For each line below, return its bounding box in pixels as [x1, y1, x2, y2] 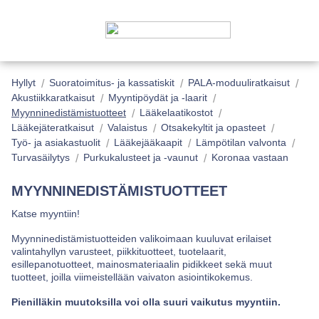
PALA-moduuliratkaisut [188, 77, 290, 88]
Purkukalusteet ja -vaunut [83, 152, 198, 163]
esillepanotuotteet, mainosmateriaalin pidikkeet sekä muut [11, 258, 272, 270]
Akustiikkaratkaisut [11, 92, 95, 103]
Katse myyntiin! [11, 208, 80, 219]
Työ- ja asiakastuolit [11, 137, 100, 148]
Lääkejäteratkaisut [11, 122, 94, 133]
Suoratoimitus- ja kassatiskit [49, 77, 174, 88]
